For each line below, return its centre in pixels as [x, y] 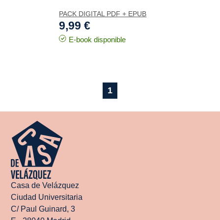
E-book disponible [97, 40]
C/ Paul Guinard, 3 [43, 209]
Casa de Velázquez [45, 185]
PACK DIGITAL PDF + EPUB [103, 14]
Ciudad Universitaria [47, 197]
